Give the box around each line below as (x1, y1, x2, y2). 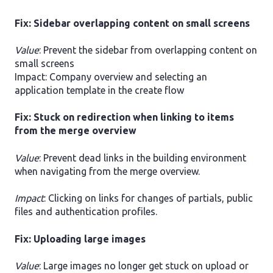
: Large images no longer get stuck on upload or (39, 260, 249, 271)
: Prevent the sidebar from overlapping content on (39, 44, 257, 55)
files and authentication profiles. (15, 206, 157, 218)
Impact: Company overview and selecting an (15, 71, 207, 82)
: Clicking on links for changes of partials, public (44, 193, 253, 204)
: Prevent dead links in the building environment (39, 152, 246, 163)
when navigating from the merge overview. (15, 165, 200, 177)
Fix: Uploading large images (15, 233, 146, 244)
